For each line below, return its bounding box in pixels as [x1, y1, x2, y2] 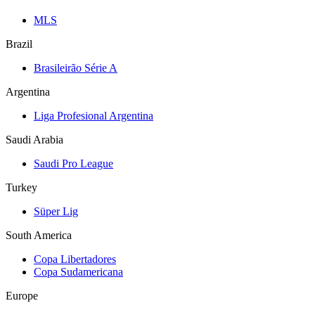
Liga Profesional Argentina [34, 109, 153, 122]
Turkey [6, 181, 37, 193]
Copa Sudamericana [34, 265, 123, 278]
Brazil [6, 37, 32, 50]
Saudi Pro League [34, 157, 113, 169]
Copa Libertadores [34, 252, 116, 265]
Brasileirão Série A [34, 61, 117, 74]
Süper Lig [34, 205, 78, 217]
